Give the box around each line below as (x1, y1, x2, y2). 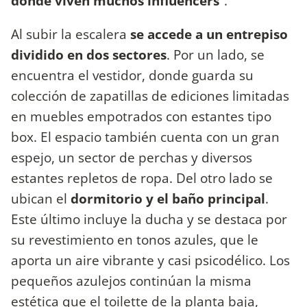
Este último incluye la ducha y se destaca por (11, 210, 287, 229)
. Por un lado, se (167, 45, 265, 64)
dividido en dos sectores (11, 45, 167, 64)
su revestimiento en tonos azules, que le (11, 230, 258, 249)
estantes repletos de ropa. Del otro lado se (11, 169, 273, 188)
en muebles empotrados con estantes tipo (11, 107, 271, 126)
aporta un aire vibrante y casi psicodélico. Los (11, 251, 290, 270)
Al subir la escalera (11, 25, 130, 44)
